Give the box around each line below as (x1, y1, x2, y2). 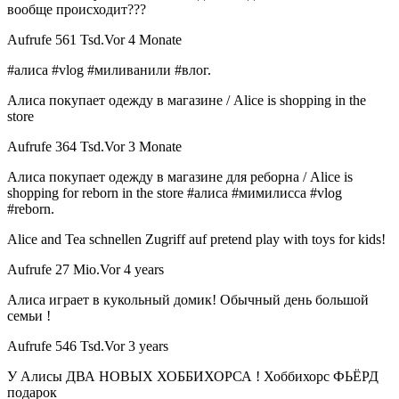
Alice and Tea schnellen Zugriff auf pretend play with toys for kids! (7, 232, 386, 248)
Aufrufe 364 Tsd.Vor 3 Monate (7, 139, 182, 155)
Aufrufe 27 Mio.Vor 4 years (7, 262, 164, 278)
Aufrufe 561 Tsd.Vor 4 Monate (7, 32, 182, 48)
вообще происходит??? (7, 2, 146, 18)
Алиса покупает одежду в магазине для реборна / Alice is (7, 169, 353, 185)
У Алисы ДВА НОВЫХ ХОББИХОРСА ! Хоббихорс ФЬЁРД (7, 369, 379, 385)
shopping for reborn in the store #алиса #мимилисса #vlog (7, 185, 342, 201)
